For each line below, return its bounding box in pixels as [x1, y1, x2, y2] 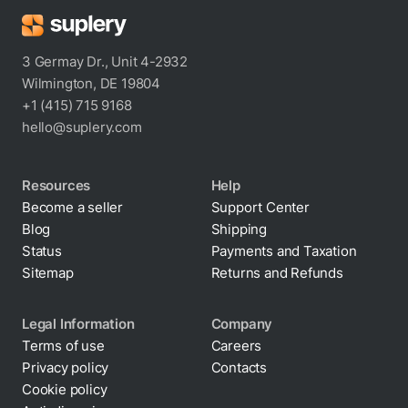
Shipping [210, 220, 267, 238]
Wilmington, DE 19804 [22, 75, 160, 92]
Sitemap [22, 264, 74, 281]
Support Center [210, 199, 310, 216]
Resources [22, 177, 91, 194]
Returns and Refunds [210, 264, 343, 281]
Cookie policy [22, 381, 107, 398]
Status [22, 242, 62, 260]
